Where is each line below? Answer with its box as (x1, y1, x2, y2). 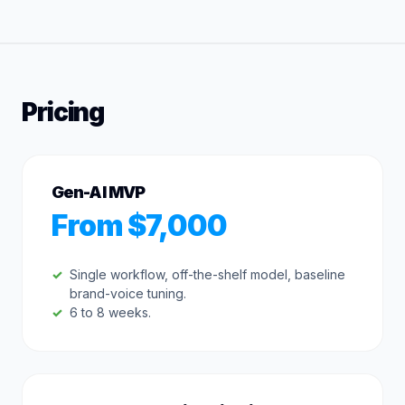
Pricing (22, 97, 105, 127)
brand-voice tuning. (70, 286, 186, 301)
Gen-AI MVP (52, 183, 145, 202)
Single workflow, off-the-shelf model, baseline (70, 267, 345, 282)
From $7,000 (52, 208, 228, 243)
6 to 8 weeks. (70, 305, 151, 320)
